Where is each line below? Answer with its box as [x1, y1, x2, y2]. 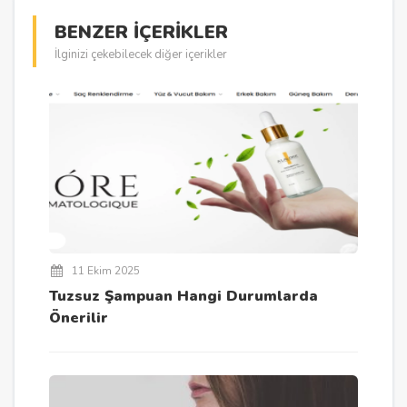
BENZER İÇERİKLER [54, 20, 228, 45]
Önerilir [49, 308, 109, 329]
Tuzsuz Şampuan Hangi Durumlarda [49, 286, 319, 307]
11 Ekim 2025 [72, 263, 141, 279]
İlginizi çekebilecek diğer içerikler [54, 46, 227, 64]
